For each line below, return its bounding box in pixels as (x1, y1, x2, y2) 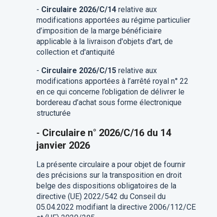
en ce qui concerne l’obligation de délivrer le (36, 87, 185, 97)
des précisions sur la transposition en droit (36, 170, 182, 180)
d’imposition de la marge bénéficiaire (36, 26, 162, 36)
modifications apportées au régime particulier (36, 15, 190, 25)
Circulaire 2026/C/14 (41, 5, 116, 15)
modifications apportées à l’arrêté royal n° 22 (36, 77, 188, 86)
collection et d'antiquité (36, 47, 115, 57)
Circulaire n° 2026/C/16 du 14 (42, 127, 171, 139)
